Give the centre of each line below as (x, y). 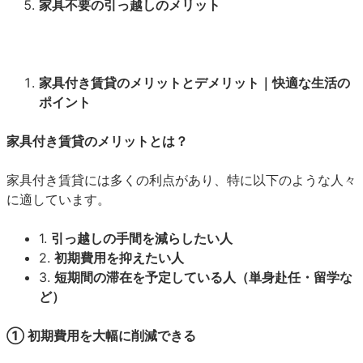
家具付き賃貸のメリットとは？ (97, 141)
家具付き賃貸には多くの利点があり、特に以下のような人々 (181, 180)
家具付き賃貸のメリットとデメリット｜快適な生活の (194, 83)
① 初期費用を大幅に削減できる (101, 335)
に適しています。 (58, 199)
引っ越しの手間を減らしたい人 (142, 238)
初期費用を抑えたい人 (119, 258)
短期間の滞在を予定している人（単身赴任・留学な (203, 277)
